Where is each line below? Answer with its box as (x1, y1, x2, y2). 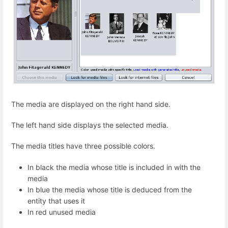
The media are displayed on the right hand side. (11, 99, 170, 108)
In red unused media (27, 207, 96, 216)
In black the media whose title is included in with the (27, 162, 201, 172)
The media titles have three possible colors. (11, 141, 155, 151)
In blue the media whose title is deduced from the (27, 185, 192, 194)
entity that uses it (27, 196, 85, 205)
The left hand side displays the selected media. (11, 121, 168, 130)
